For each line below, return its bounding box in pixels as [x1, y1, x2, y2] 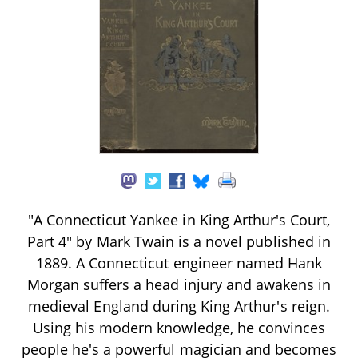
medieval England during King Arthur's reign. [28, 296, 330, 316]
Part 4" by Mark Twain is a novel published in [27, 231, 331, 251]
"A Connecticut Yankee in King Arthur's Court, [27, 209, 331, 229]
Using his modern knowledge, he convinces [32, 317, 326, 337]
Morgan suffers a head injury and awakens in [26, 274, 332, 294]
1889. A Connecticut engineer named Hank [35, 253, 323, 272]
